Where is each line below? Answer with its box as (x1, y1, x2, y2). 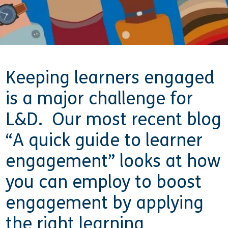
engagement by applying (6, 193, 204, 213)
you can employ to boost (6, 172, 202, 192)
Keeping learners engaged (6, 68, 215, 88)
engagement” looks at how (6, 151, 221, 172)
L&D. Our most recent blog (6, 109, 222, 130)
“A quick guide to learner (6, 130, 203, 151)
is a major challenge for (6, 89, 193, 109)
